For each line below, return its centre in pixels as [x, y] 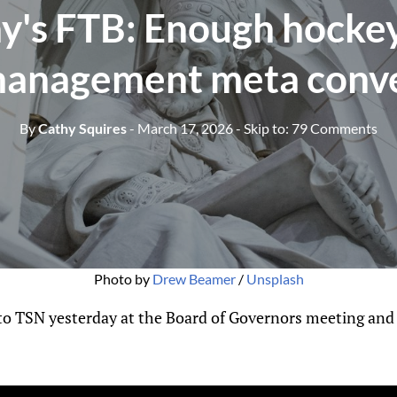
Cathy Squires [81, 128]
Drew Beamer [194, 279]
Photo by [123, 279]
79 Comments [335, 128]
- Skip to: [264, 128]
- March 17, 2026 [181, 128]
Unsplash [275, 279]
